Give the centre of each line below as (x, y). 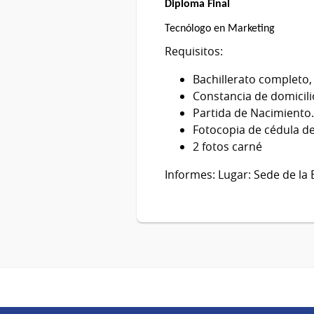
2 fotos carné (227, 147)
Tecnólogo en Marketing (220, 28)
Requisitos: (194, 52)
